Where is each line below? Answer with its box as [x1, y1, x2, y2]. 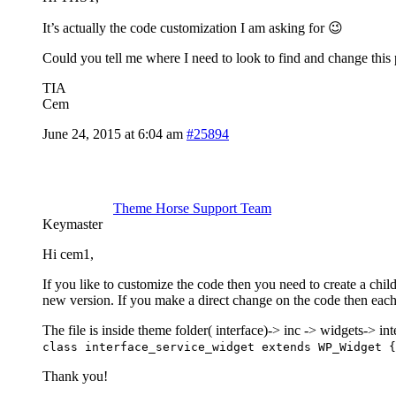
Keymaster [42, 217, 103, 232]
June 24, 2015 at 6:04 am [42, 126, 183, 142]
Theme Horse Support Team [113, 201, 271, 217]
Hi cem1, [42, 247, 94, 263]
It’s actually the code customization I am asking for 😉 [42, 20, 343, 36]
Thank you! [42, 369, 108, 385]
